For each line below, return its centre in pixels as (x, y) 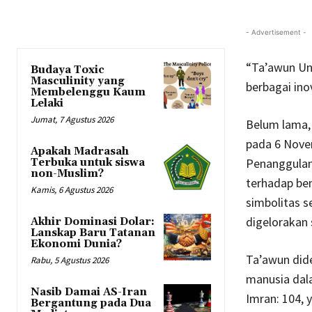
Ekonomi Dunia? (76, 244)
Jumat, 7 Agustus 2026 (72, 119)
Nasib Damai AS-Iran (89, 292)
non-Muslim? (67, 173)
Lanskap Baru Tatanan (93, 233)
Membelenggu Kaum (88, 92)
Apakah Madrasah (80, 151)
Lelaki (47, 103)
